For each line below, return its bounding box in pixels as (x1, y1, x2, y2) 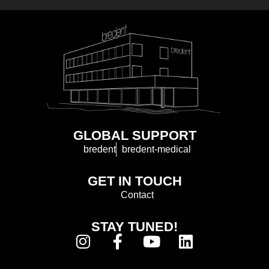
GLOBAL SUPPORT (73, 128, 196, 144)
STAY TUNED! (91, 219, 178, 235)
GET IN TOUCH (87, 174, 182, 189)
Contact (121, 190, 154, 201)
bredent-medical (122, 144, 191, 155)
